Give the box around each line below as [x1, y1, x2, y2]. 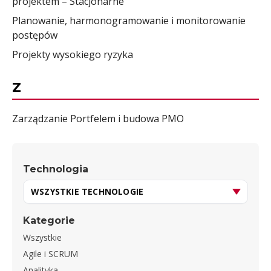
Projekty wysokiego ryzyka [12, 48, 133, 62]
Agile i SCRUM [23, 247, 78, 260]
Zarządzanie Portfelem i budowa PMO [12, 111, 184, 125]
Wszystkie [23, 231, 62, 243]
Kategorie [23, 214, 75, 226]
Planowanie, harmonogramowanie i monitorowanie [12, 14, 246, 28]
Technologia [23, 163, 88, 175]
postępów [12, 28, 57, 42]
